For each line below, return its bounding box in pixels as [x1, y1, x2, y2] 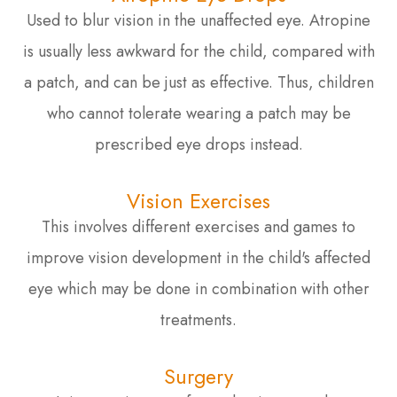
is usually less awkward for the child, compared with [22, 39, 375, 63]
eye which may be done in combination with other [27, 276, 370, 300]
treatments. [160, 307, 237, 331]
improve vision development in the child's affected [27, 245, 370, 269]
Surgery [164, 361, 233, 392]
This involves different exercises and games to [42, 214, 355, 238]
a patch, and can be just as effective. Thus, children [23, 70, 374, 94]
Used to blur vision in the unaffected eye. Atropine [27, 8, 370, 32]
